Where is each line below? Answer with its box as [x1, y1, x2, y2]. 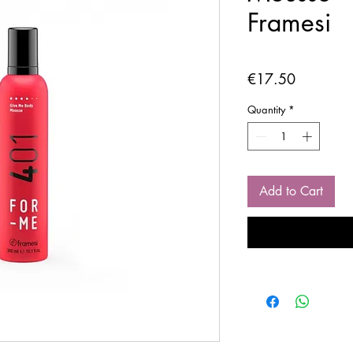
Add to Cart [259, 182, 323, 199]
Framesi [247, 6, 331, 39]
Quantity [247, 102, 285, 117]
